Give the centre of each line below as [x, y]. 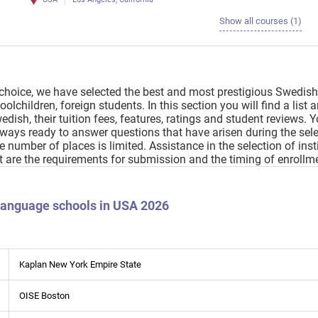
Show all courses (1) [260, 21]
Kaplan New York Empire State [80, 264]
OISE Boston [44, 295]
